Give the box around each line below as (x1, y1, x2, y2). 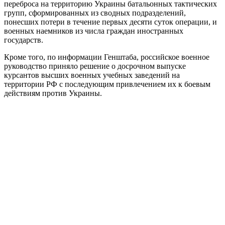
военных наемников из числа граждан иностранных (4, 26, 183, 35)
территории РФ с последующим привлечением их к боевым (4, 79, 210, 88)
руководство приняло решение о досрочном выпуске (4, 61, 186, 70)
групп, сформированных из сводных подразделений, (4, 8, 186, 17)
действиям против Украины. (4, 88, 102, 97)
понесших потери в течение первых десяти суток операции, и (4, 17, 217, 26)
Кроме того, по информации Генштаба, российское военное (4, 52, 209, 61)
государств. (4, 35, 43, 44)
